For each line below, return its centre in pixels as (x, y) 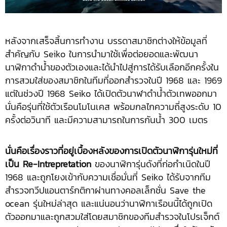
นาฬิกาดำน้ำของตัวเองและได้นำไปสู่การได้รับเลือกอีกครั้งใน (112, 67)
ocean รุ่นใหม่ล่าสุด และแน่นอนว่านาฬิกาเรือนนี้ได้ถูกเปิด (109, 203)
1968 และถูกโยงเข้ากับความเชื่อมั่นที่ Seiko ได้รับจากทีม (108, 177)
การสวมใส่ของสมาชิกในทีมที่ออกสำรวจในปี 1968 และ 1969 (113, 80)
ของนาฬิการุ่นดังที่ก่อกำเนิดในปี (151, 164)
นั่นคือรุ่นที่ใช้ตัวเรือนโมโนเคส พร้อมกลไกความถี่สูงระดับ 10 (113, 106)
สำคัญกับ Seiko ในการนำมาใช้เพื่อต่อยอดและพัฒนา (102, 54)
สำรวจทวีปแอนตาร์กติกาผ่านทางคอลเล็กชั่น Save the (105, 190)
